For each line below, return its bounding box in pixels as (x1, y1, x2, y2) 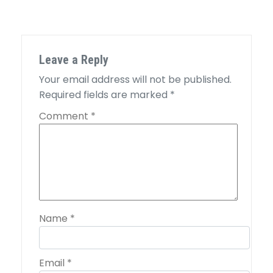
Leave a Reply (39, 52, 108, 67)
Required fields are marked (39, 87, 170, 102)
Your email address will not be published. (39, 72, 232, 87)
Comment (39, 108, 91, 123)
